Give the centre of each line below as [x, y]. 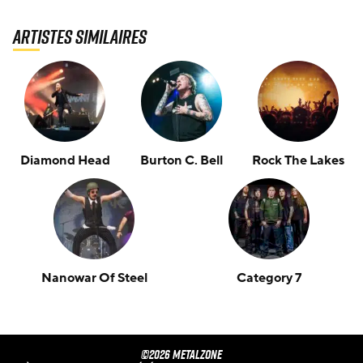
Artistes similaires [80, 36]
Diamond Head [65, 160]
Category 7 [269, 278]
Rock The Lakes [298, 160]
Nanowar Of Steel [94, 278]
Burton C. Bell [181, 160]
